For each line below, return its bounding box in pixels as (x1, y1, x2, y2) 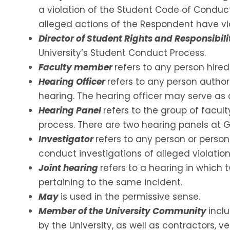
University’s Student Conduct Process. (39, 46, 206, 59)
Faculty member (39, 61, 114, 73)
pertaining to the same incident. (39, 176, 182, 188)
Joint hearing (39, 161, 100, 174)
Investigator (39, 132, 95, 145)
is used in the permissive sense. (61, 190, 200, 203)
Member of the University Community (39, 204, 208, 217)
